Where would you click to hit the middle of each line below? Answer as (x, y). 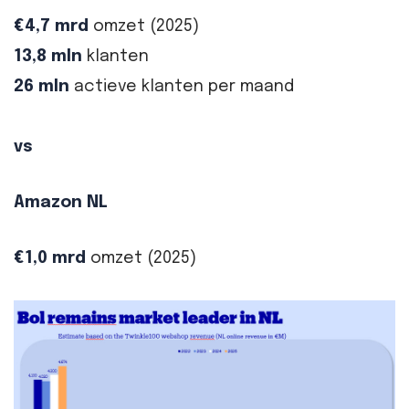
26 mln (42, 86)
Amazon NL (61, 203)
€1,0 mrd (50, 259)
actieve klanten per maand (182, 86)
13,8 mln (48, 56)
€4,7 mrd (51, 26)
